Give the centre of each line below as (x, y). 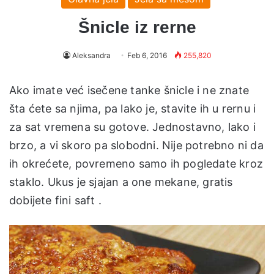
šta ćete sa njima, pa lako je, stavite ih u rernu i (133, 108)
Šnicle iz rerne (137, 27)
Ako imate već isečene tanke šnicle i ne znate (129, 90)
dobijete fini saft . (55, 200)
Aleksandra (91, 55)
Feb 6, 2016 (147, 55)
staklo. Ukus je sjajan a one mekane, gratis (121, 182)
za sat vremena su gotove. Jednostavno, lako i (133, 127)
